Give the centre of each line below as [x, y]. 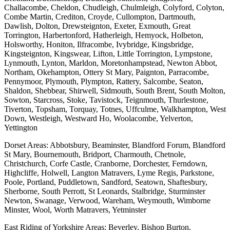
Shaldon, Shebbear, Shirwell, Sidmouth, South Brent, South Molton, [115, 91]
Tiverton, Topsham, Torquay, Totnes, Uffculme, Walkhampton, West [115, 109]
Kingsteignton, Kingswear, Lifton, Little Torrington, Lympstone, [108, 54]
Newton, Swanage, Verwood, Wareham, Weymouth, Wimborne [107, 201]
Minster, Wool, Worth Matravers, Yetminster [75, 210]
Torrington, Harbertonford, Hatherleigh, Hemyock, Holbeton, [104, 35]
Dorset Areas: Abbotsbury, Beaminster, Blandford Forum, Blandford [115, 145]
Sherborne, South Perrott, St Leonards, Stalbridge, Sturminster [105, 191]
